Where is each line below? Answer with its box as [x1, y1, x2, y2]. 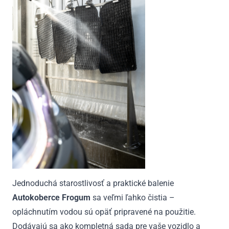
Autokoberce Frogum [12, 192, 90, 202]
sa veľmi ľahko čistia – [90, 192, 175, 202]
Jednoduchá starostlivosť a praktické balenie [12, 178, 174, 188]
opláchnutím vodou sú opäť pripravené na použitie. [12, 207, 196, 217]
